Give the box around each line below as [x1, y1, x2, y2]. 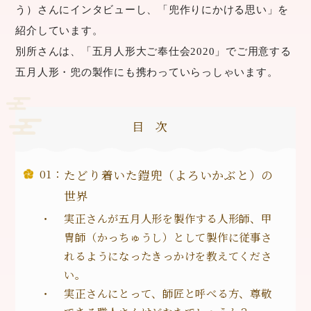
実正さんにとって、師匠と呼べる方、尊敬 [64, 285, 272, 301]
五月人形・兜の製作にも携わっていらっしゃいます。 [15, 65, 278, 78]
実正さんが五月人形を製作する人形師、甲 [64, 210, 272, 226]
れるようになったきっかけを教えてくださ [64, 247, 272, 263]
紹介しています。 [15, 24, 103, 36]
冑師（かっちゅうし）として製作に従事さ [64, 228, 272, 244]
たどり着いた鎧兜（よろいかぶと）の [64, 167, 274, 184]
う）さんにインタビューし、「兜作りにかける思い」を [15, 3, 289, 15]
